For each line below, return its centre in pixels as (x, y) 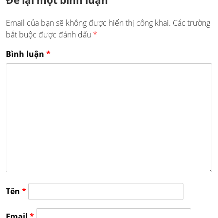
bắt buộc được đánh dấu (49, 35)
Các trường (191, 23)
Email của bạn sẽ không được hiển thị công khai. (88, 23)
